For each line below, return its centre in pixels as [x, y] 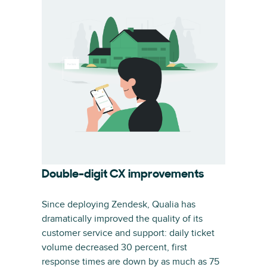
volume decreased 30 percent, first [114, 247]
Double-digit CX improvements [123, 175]
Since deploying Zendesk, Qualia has [119, 204]
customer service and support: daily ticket [128, 233]
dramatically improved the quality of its [122, 219]
